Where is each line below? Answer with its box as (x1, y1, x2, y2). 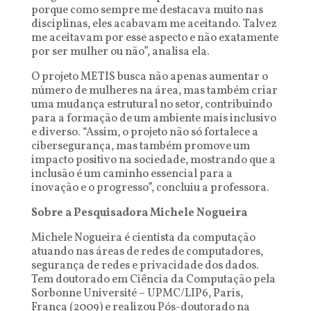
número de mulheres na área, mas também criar (31, 83, 278, 99)
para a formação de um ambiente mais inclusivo (31, 111, 276, 126)
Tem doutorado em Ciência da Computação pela (31, 272, 276, 287)
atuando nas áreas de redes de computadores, (31, 244, 263, 260)
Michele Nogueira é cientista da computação (31, 230, 255, 246)
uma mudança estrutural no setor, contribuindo (31, 97, 272, 112)
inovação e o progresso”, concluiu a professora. (31, 180, 269, 196)
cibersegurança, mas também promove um (31, 139, 250, 154)
